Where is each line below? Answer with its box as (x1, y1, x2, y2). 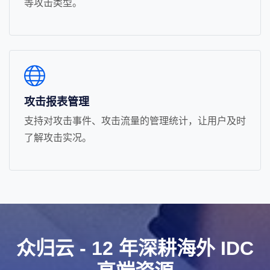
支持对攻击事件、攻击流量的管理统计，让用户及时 (24, 114, 246, 127)
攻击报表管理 (24, 96, 89, 108)
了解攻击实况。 (24, 131, 92, 144)
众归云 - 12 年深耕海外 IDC (16, 237, 254, 259)
